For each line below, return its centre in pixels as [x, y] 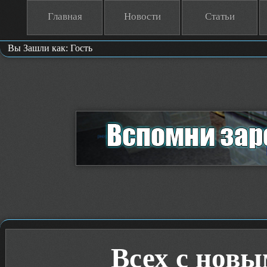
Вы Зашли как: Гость [50, 48]
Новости [142, 16]
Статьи [220, 16]
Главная [65, 16]
